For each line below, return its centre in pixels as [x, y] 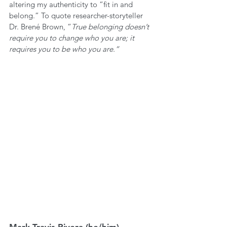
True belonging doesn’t [111, 27]
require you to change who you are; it [73, 38]
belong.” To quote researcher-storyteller [77, 15]
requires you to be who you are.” [65, 49]
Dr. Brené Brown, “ [40, 27]
